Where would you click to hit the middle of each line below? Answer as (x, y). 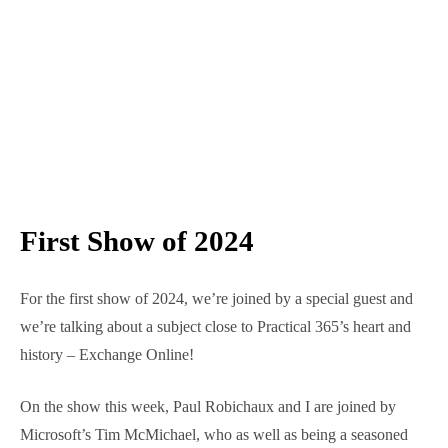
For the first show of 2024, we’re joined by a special (213, 337)
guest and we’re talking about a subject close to (201, 365)
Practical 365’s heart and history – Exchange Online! (215, 393)
